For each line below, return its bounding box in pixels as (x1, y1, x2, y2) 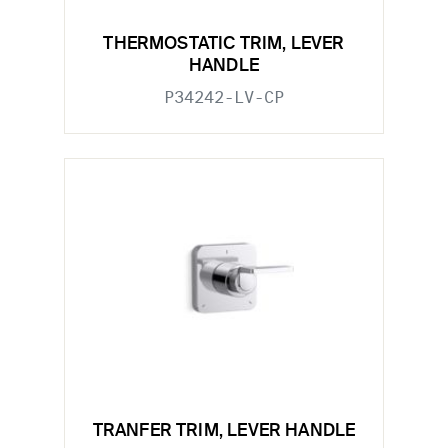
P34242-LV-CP (164, 87, 284, 107)
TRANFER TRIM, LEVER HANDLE (92, 423, 356, 441)
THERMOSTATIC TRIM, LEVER (103, 35, 345, 53)
